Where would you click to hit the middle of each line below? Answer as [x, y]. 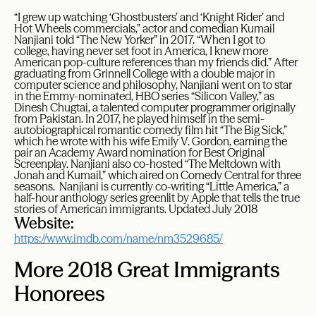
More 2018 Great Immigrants [147, 270]
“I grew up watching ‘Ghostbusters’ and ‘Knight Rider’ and [149, 17]
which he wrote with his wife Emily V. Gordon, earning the [151, 141]
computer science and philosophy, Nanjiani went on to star [153, 85]
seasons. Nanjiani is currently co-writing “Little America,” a [152, 186]
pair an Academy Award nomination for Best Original [139, 152]
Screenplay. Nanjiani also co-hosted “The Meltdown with [147, 164]
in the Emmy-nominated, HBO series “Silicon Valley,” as [144, 96]
